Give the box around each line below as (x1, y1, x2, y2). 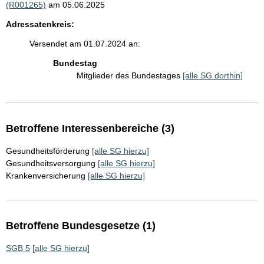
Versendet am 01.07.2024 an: (29, 39, 140, 49)
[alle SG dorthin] (183, 71, 243, 81)
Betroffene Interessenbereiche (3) (6, 123, 174, 135)
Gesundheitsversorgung (6, 159, 95, 169)
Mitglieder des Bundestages (77, 71, 183, 81)
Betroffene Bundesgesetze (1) (6, 220, 156, 232)
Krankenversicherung (6, 171, 85, 181)
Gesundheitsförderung (6, 146, 90, 156)
